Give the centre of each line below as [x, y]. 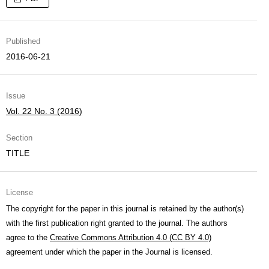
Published [23, 41]
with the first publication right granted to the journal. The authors [117, 223]
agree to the [28, 237]
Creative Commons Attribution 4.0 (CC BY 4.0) [131, 237]
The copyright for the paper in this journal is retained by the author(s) [125, 209]
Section [19, 138]
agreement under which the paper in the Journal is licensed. [109, 252]
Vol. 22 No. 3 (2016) [44, 111]
